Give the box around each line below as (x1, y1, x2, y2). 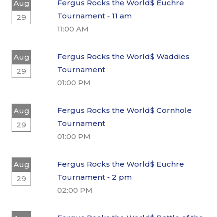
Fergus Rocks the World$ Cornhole (57, 105, 192, 115)
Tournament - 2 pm (57, 172, 132, 182)
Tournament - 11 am (57, 11, 132, 20)
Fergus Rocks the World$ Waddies (57, 51, 189, 61)
